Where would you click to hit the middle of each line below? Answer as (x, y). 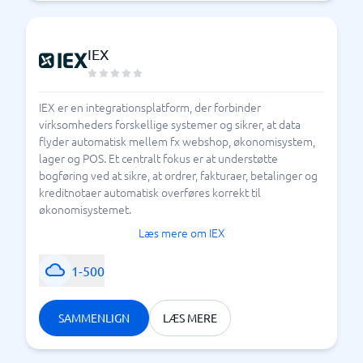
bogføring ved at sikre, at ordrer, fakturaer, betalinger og (178, 175)
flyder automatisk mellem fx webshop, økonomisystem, (177, 141)
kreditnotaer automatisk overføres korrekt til (150, 192)
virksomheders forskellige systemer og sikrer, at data (170, 124)
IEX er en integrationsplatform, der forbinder (150, 107)
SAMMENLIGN (94, 318)
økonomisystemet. (85, 209)
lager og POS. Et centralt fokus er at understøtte (158, 158)
